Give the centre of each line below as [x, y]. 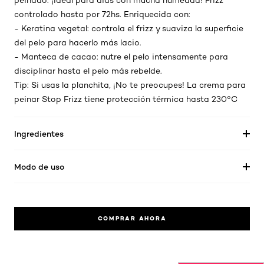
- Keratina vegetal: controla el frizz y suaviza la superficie [129, 28]
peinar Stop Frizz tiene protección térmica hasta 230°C [126, 99]
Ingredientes [39, 133]
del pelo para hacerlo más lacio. [78, 42]
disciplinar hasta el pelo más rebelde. [88, 71]
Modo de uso [39, 166]
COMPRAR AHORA [132, 218]
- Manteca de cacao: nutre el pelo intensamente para [121, 57]
